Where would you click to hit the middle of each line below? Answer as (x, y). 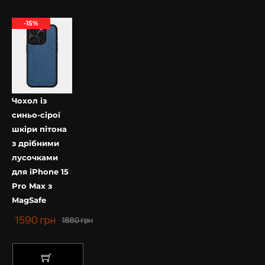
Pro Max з (32, 185)
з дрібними (35, 143)
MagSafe (29, 200)
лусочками (35, 157)
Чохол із (29, 100)
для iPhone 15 (40, 171)
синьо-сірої (36, 114)
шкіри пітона (39, 129)
